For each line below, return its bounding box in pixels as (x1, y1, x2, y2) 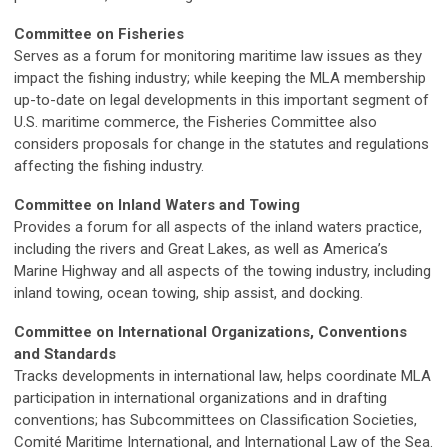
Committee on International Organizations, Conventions (14, 323, 407, 341)
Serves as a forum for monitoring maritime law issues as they (14, 47, 422, 65)
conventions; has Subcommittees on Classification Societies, (14, 411, 417, 429)
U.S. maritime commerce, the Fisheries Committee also (14, 113, 377, 131)
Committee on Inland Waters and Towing (14, 196, 300, 214)
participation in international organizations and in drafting (14, 389, 387, 407)
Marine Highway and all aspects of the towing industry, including (14, 262, 431, 280)
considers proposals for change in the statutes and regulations (14, 135, 429, 153)
